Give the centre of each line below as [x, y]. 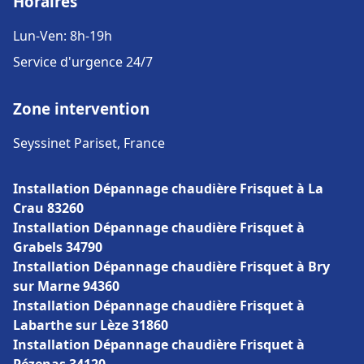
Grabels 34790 [58, 247]
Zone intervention [81, 108]
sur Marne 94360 [66, 286]
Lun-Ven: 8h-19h [63, 36]
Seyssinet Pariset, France [89, 143]
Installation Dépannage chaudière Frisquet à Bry [171, 266]
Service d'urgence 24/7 [83, 62]
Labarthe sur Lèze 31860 [91, 325]
